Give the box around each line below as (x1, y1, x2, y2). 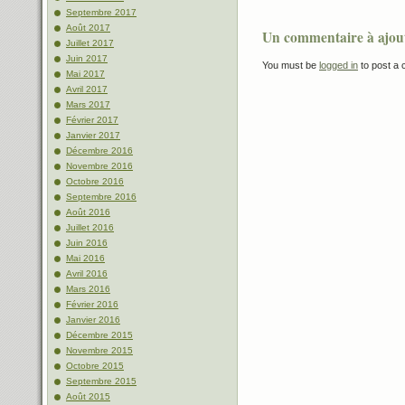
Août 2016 (66, 207, 110, 217)
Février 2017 (66, 115, 118, 125)
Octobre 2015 (66, 361, 124, 371)
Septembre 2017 (66, 7, 137, 17)
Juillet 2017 (66, 38, 114, 48)
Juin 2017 (66, 53, 108, 63)
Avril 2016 (66, 268, 108, 278)
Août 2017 (66, 23, 110, 33)
